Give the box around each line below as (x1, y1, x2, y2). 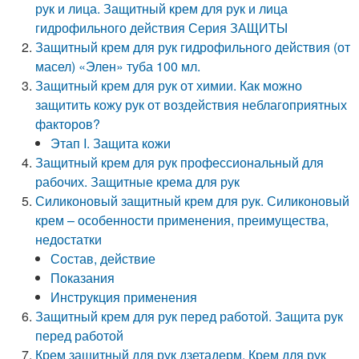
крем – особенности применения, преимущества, (35, 211, 329, 229)
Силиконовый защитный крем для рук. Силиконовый (35, 192, 350, 210)
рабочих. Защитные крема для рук (35, 172, 240, 191)
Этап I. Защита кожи (50, 134, 171, 152)
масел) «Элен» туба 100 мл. (35, 57, 201, 75)
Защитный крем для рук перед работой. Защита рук (35, 307, 344, 325)
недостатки (35, 230, 103, 248)
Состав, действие (50, 249, 156, 268)
